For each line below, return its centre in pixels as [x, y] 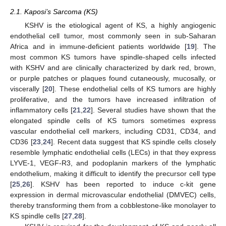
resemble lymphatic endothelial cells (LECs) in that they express [113, 152]
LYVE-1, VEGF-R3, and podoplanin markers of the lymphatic [113, 163]
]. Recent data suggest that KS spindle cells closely [133, 142]
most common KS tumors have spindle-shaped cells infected [113, 57]
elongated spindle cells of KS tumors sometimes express [113, 121]
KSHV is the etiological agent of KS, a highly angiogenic [120, 25]
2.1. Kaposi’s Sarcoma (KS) [54, 11]
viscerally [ [27, 89]
